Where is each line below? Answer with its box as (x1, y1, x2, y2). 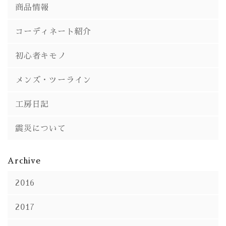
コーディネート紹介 (15, 25, 92, 37)
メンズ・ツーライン (15, 73, 92, 85)
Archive (8, 154, 41, 165)
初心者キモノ (15, 49, 66, 61)
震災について (15, 122, 66, 134)
